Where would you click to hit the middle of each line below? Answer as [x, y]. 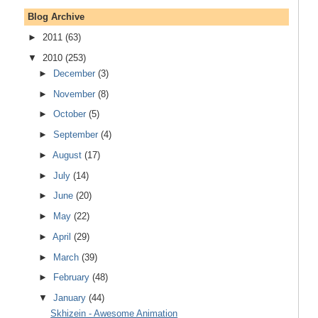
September [76, 135]
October [70, 114]
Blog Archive [56, 17]
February [72, 278]
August [67, 155]
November [75, 94]
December [75, 73]
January [70, 298]
